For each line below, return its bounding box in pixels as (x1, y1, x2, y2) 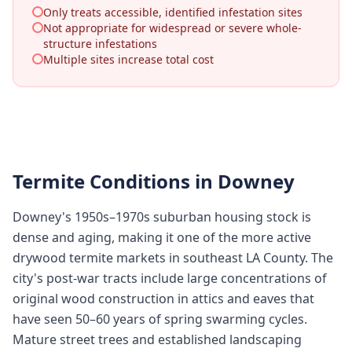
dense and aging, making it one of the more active (13, 229, 311, 246)
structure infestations (43, 36, 157, 51)
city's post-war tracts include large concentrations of (13, 269, 327, 287)
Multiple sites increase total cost (43, 52, 214, 67)
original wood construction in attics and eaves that (13, 290, 314, 307)
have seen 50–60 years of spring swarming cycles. (13, 310, 307, 328)
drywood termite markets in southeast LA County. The (13, 249, 333, 266)
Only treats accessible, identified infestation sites (43, 5, 302, 20)
